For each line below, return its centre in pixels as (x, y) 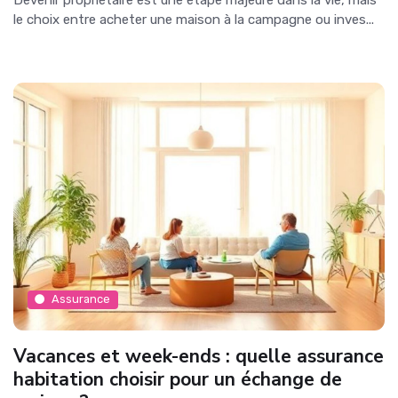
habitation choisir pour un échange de (178, 379)
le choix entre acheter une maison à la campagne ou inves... (194, 19)
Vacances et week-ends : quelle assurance (199, 356)
